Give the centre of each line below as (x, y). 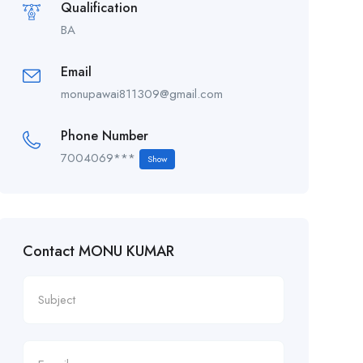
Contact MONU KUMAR (98, 251)
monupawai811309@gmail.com (141, 94)
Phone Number (104, 136)
